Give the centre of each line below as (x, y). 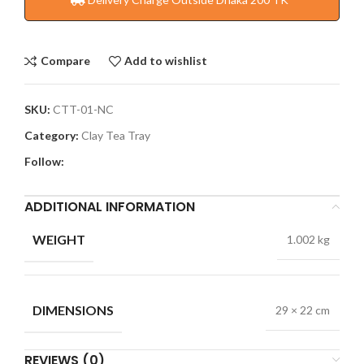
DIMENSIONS (73, 310)
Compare (65, 61)
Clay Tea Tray (116, 135)
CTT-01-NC (83, 109)
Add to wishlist (166, 61)
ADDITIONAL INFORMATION (110, 206)
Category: (52, 135)
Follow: (44, 161)
